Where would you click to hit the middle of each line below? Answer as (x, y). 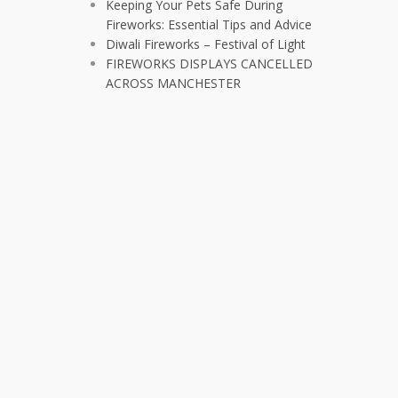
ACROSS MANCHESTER (173, 83)
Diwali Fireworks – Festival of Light (206, 44)
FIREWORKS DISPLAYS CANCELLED (209, 63)
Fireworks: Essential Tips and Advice (209, 24)
